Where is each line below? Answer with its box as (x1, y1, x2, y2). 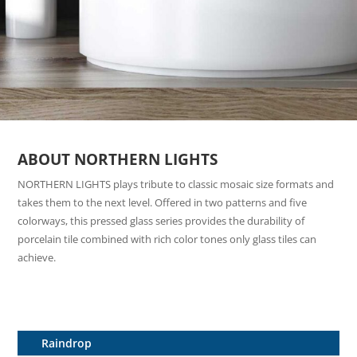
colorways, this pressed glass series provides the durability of (18, 214, 305, 228)
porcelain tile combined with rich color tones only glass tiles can (18, 232, 317, 246)
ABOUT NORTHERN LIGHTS (18, 149, 218, 170)
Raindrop (41, 335, 92, 351)
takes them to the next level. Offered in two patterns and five (18, 195, 308, 210)
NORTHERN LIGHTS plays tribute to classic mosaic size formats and (18, 177, 335, 191)
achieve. (18, 250, 57, 265)
